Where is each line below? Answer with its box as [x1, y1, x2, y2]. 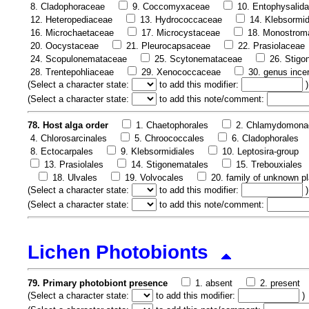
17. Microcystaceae [141, 27, 220, 38]
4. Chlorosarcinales [30, 133, 107, 144]
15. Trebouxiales [236, 159, 302, 170]
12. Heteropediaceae [30, 14, 112, 25]
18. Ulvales [52, 172, 97, 183]
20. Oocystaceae [30, 40, 99, 51]
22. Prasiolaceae [238, 40, 305, 51]
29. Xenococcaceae [141, 66, 221, 77]
